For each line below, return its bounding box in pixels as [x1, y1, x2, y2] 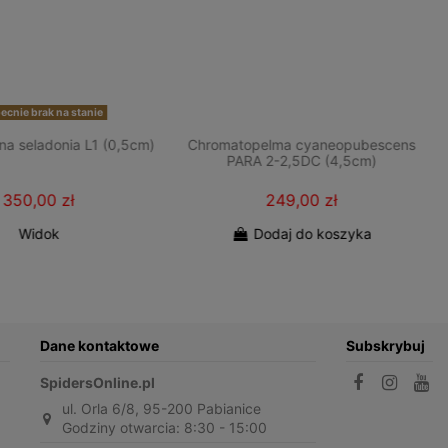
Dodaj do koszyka [253, 224, 372, 242]
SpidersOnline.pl [39, 374, 155, 392]
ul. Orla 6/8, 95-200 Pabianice [61, 400, 261, 418]
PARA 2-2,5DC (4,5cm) [226, 152, 377, 170]
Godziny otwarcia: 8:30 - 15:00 [61, 419, 267, 437]
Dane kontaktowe [39, 337, 159, 355]
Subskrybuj [346, 337, 426, 355]
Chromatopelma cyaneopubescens [187, 136, 416, 154]
